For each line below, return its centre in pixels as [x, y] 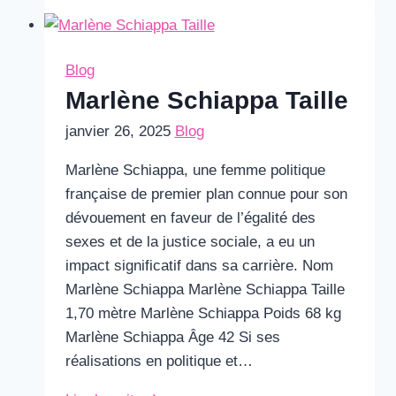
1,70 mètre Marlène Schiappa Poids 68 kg [203, 313]
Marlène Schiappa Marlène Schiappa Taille [205, 289]
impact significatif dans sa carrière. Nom [199, 266]
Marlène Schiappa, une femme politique [195, 170]
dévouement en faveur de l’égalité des [190, 218]
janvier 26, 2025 [118, 131]
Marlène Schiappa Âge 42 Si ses [172, 337]
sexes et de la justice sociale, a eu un [190, 242]
